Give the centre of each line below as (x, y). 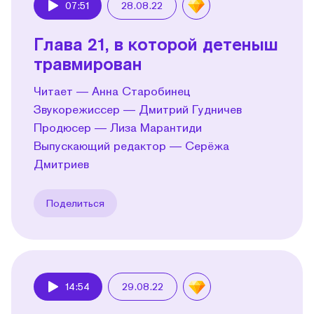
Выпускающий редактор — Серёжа (131, 145)
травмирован (88, 63)
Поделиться (75, 203)
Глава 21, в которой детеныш (156, 43)
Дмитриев (61, 163)
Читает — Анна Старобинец (112, 90)
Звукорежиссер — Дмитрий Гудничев (138, 109)
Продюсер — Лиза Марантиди (118, 127)
